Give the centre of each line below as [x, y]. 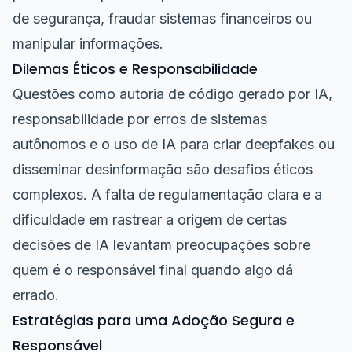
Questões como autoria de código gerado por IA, [172, 94]
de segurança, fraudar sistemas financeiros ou [162, 18]
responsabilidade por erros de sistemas [140, 119]
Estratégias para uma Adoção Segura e [154, 320]
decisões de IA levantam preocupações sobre [161, 245]
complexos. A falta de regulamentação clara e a [167, 194]
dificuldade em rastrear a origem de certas [150, 220]
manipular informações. [88, 44]
